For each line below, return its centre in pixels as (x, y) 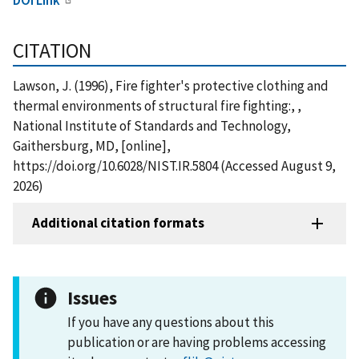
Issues (92, 297)
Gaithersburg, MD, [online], (92, 145)
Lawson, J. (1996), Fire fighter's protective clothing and (171, 85)
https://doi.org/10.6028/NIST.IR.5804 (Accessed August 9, (174, 165)
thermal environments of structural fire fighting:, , (157, 105)
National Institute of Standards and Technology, (152, 125)
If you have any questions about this (171, 322)
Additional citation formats (118, 223)
